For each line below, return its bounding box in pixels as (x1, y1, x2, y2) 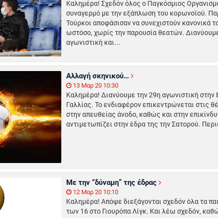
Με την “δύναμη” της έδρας (66, 178, 159, 187)
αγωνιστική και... (66, 38, 120, 47)
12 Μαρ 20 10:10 (71, 188, 118, 196)
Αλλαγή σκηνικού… (66, 72, 131, 81)
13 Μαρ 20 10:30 (71, 82, 118, 90)
